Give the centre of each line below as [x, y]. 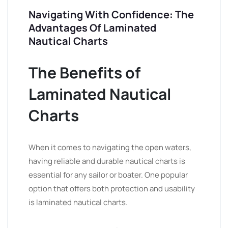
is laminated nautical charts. [78, 202]
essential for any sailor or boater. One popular [108, 175]
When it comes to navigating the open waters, [110, 147]
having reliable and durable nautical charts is [107, 161]
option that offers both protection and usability [112, 189]
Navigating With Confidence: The [111, 15]
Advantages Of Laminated [92, 28]
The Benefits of [84, 73]
